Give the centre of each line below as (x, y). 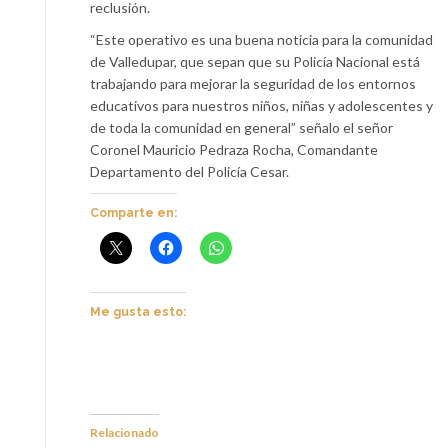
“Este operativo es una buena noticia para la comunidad (261, 40)
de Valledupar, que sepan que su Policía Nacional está (255, 62)
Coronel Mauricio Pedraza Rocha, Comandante (234, 150)
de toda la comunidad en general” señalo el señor (241, 128)
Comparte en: (133, 213)
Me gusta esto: (138, 312)
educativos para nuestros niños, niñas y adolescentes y (261, 106)
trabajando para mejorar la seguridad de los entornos (253, 84)
